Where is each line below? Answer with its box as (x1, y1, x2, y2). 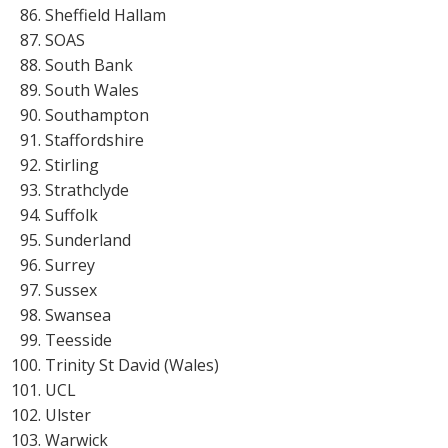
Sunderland (44, 228, 131, 251)
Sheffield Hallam (44, 3, 166, 26)
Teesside (44, 328, 112, 351)
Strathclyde (44, 178, 129, 201)
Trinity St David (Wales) (44, 353, 219, 376)
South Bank (44, 53, 133, 76)
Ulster (44, 403, 91, 426)
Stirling (44, 153, 99, 176)
